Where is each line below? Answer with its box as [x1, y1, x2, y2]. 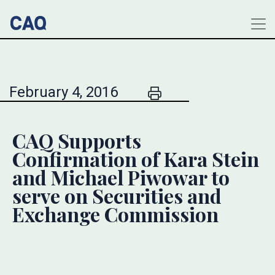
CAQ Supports [12, 127, 141, 153]
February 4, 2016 [9, 83, 118, 101]
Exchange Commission [12, 201, 219, 227]
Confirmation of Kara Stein [12, 145, 259, 172]
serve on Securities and [12, 182, 222, 209]
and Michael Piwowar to [12, 164, 230, 190]
